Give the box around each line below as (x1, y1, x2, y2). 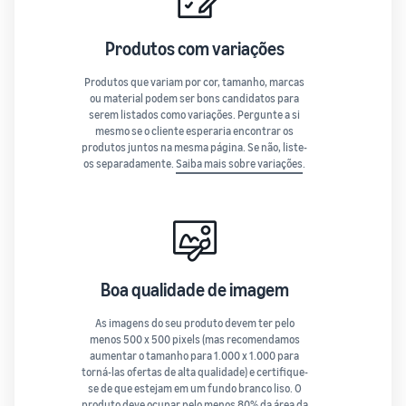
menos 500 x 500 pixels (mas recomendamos (89, 333, 300, 346)
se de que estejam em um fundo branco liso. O (87, 382, 302, 395)
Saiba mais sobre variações (176, 157, 304, 170)
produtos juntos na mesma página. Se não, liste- (82, 140, 308, 154)
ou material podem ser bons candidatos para (90, 92, 300, 105)
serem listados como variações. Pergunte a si (89, 108, 301, 121)
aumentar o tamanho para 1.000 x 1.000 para (90, 349, 300, 362)
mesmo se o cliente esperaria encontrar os (95, 124, 295, 138)
